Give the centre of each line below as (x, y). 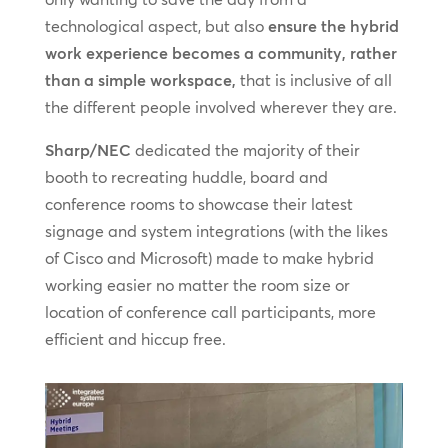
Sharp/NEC (87, 150)
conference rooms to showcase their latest (198, 204)
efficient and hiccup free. (135, 339)
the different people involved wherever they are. (220, 107)
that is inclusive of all (313, 80)
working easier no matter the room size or (197, 285)
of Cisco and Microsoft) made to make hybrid (209, 258)
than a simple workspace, (140, 80)
